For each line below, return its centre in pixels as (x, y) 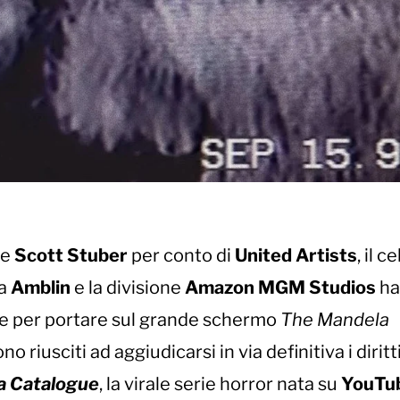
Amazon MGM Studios (280, 288)
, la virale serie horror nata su (220, 384)
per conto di (181, 256)
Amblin (41, 288)
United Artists (296, 256)
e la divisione (128, 288)
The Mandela (335, 320)
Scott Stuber (71, 256)
